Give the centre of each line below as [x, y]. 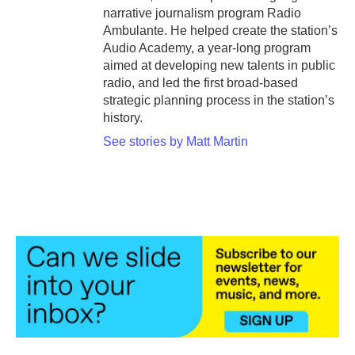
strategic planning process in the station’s [219, 101]
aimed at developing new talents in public [219, 66]
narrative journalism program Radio [202, 13]
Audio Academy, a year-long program [207, 48]
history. [123, 118]
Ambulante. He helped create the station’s [220, 31]
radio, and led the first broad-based [200, 83]
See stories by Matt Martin [176, 142]
